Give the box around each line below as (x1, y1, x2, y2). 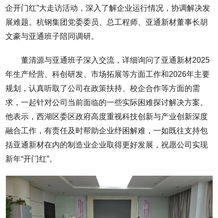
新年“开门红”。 (5, 154, 57, 163)
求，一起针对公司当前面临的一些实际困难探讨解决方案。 (5, 98, 208, 107)
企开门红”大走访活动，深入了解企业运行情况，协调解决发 (5, 3, 211, 12)
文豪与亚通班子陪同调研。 (5, 32, 99, 40)
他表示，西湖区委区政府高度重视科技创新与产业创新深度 (5, 112, 208, 121)
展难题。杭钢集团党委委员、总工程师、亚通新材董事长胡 (5, 18, 208, 26)
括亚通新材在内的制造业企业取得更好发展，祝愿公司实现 (5, 140, 208, 149)
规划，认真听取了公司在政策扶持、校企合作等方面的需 (5, 84, 200, 92)
